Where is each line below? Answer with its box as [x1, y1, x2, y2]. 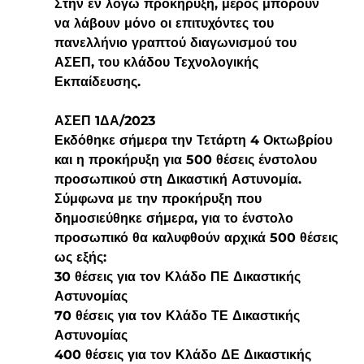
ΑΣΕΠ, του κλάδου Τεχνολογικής [54, 54, 262, 70]
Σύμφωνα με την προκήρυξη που [54, 190, 266, 206]
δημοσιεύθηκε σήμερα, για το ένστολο [54, 210, 297, 226]
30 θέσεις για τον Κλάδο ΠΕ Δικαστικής [54, 268, 305, 284]
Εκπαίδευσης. [54, 73, 141, 89]
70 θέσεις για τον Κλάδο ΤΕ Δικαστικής [54, 307, 304, 323]
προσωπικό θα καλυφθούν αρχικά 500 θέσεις [54, 229, 342, 245]
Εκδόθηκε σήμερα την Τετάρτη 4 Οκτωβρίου [54, 132, 336, 148]
